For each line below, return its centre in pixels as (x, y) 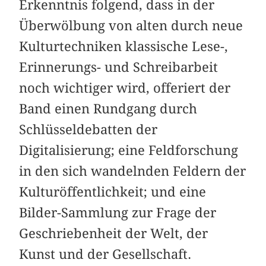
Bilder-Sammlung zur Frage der (118, 212)
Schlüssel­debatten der (88, 129)
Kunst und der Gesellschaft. (105, 254)
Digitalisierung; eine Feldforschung (129, 150)
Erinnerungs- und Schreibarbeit (119, 67)
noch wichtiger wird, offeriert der (125, 88)
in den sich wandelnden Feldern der (133, 171)
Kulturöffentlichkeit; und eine (113, 191)
